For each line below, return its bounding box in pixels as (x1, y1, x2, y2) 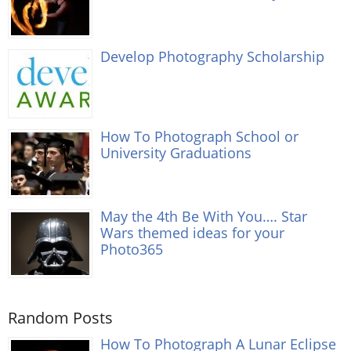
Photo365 (100, 239, 163, 259)
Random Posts (8, 307, 113, 329)
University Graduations (100, 143, 251, 163)
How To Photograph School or (100, 126, 299, 147)
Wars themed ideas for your (100, 223, 284, 243)
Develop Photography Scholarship (100, 46, 324, 67)
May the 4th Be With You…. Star (100, 206, 307, 226)
